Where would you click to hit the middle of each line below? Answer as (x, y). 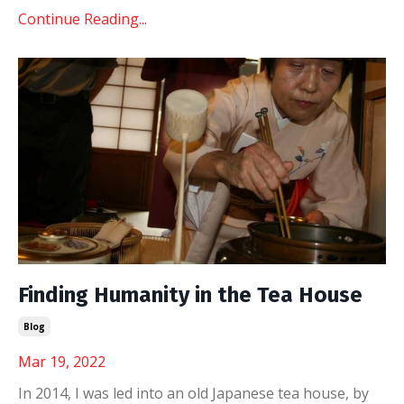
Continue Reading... (83, 18)
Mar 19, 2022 (62, 362)
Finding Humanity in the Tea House (190, 295)
